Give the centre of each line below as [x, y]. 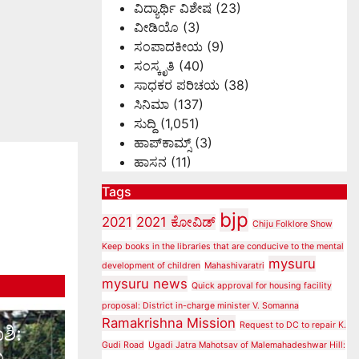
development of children [151, 266]
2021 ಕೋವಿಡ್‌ [176, 222]
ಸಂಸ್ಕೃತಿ [154, 66]
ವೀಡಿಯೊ [156, 27]
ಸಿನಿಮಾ [151, 104]
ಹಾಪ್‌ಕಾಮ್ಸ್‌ [162, 143]
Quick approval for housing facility [262, 286]
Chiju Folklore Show [292, 224]
